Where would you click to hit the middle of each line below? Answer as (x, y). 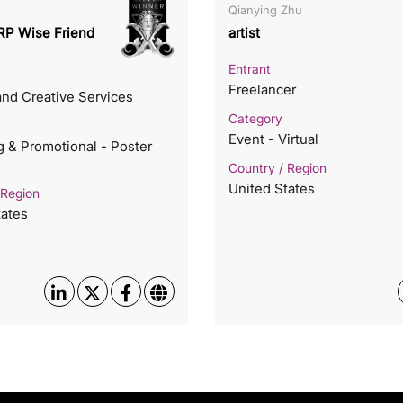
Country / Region (277, 167)
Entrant (249, 68)
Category (255, 118)
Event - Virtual (273, 139)
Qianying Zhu (265, 10)
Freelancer (262, 89)
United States (271, 188)
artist (244, 33)
